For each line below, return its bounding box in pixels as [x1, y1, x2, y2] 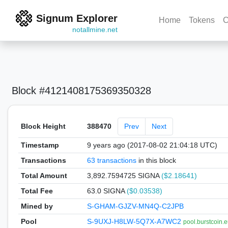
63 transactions [87, 156, 136, 164]
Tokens [189, 16, 215, 24]
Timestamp [20, 141, 59, 149]
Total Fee [20, 187, 53, 195]
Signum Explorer [36, 13, 118, 24]
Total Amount [20, 172, 67, 180]
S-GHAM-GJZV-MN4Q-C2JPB [87, 202, 184, 210]
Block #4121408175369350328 [12, 85, 151, 96]
